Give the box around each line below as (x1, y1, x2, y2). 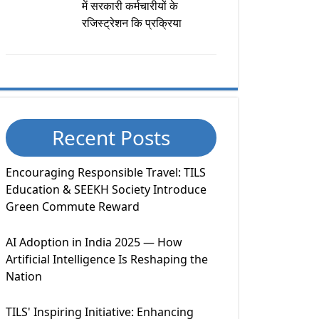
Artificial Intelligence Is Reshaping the (6, 251, 208, 267)
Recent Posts (52, 123, 170, 151)
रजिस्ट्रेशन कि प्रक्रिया (81, 14, 182, 31)
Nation (6, 268, 42, 284)
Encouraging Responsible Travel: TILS (6, 164, 206, 180)
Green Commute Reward (6, 198, 140, 214)
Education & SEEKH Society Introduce (6, 181, 206, 197)
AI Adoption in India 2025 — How (6, 234, 182, 250)
